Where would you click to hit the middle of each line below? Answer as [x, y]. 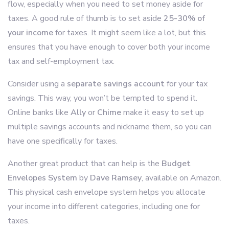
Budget [176, 164]
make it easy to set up [163, 112]
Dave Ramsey [116, 178]
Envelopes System [42, 178]
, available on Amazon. [181, 178]
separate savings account [116, 84]
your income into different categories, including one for [104, 207]
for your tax [186, 84]
